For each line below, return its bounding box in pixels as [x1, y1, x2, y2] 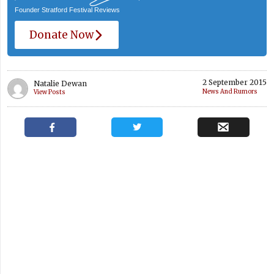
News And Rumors [202, 88, 257, 96]
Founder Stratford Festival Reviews [15, 6, 120, 14]
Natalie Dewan [34, 79, 87, 89]
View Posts [34, 89, 65, 97]
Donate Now [29, 28, 94, 42]
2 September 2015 [202, 78, 267, 87]
